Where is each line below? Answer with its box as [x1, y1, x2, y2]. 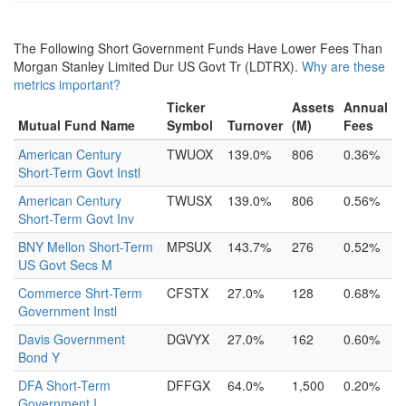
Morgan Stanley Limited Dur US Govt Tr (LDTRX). [14, 57, 302, 75]
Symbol [167, 116, 213, 134]
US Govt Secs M [18, 256, 112, 274]
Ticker [167, 98, 205, 116]
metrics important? [14, 75, 121, 93]
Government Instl [18, 302, 117, 320]
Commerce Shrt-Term [18, 284, 142, 302]
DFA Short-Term [18, 376, 111, 394]
